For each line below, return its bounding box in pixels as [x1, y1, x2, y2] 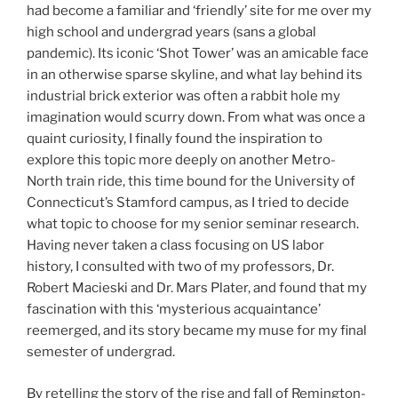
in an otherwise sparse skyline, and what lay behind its [27, 67, 362, 84]
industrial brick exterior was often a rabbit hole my [27, 88, 340, 105]
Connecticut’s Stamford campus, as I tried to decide [27, 195, 349, 211]
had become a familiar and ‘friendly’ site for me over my [27, 3, 371, 20]
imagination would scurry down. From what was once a [27, 109, 365, 126]
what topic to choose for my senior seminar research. [27, 216, 359, 233]
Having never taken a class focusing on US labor [27, 237, 324, 254]
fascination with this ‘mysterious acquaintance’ [27, 301, 321, 318]
